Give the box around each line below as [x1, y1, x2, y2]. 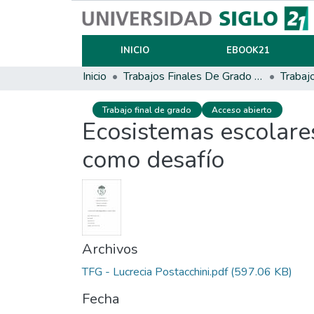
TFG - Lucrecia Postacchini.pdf [82, 264, 228, 280]
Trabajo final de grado [102, 104, 192, 116]
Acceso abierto [212, 104, 273, 116]
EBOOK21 [226, 44, 270, 57]
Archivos [82, 240, 138, 259]
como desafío [82, 144, 224, 177]
